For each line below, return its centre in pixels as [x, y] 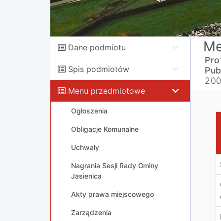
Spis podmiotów [99, 69]
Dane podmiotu [97, 47]
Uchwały [85, 147]
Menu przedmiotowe [107, 91]
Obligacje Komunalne [105, 129]
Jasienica [86, 176]
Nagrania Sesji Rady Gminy [115, 166]
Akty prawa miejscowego [112, 194]
